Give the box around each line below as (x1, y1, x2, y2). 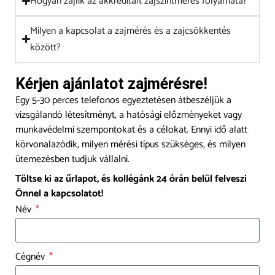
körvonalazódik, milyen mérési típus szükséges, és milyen (15, 136, 246, 153)
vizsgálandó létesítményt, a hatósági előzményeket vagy (15, 106, 242, 123)
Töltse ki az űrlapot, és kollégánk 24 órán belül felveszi (15, 170, 247, 187)
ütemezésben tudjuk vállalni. (15, 150, 130, 168)
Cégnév (15, 248, 47, 265)
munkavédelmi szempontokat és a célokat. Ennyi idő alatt (15, 121, 247, 138)
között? (30, 39, 61, 56)
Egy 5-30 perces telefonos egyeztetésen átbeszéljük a (15, 91, 231, 109)
